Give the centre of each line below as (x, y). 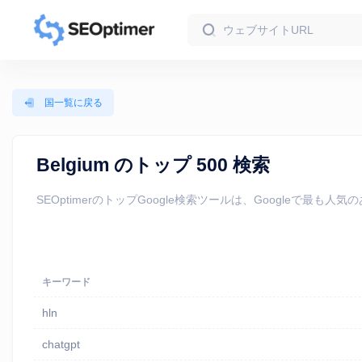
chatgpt (61, 345)
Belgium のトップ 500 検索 (154, 164)
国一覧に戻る (72, 103)
